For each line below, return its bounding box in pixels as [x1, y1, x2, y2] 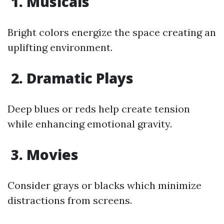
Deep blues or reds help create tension [7, 102, 190, 115]
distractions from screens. [7, 194, 132, 206]
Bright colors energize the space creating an [7, 26, 216, 38]
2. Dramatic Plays [7, 68, 133, 87]
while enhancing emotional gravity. [7, 117, 172, 130]
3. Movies [7, 145, 78, 164]
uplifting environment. [7, 41, 112, 53]
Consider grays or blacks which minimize [7, 179, 201, 191]
